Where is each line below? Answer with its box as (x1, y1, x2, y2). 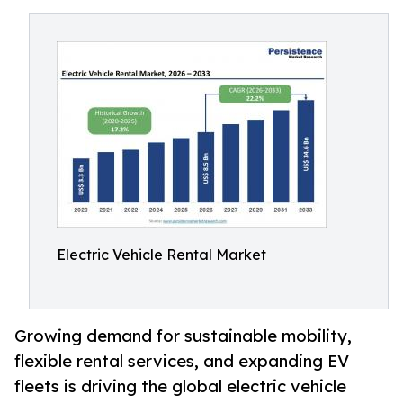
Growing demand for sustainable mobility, (14, 326, 352, 346)
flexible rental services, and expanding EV (14, 351, 349, 372)
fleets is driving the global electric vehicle (14, 376, 346, 397)
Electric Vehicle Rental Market (57, 246, 266, 264)
